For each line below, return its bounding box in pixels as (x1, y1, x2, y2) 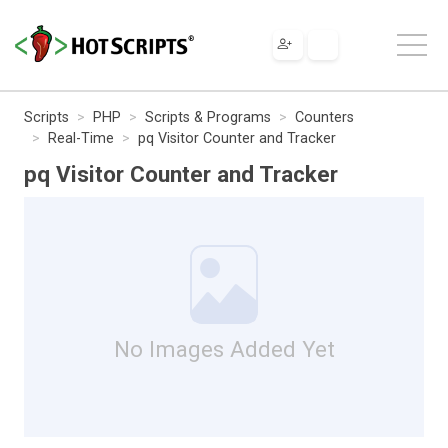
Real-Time (48, 129, 114, 147)
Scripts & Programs (145, 108, 271, 126)
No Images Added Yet (113, 335, 335, 362)
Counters (295, 108, 354, 126)
